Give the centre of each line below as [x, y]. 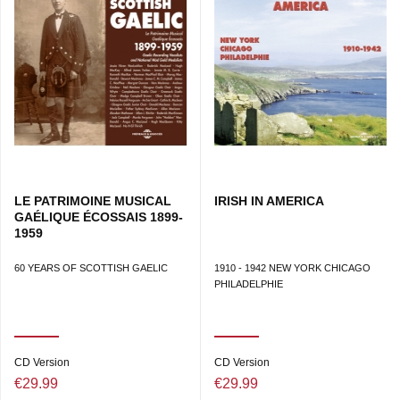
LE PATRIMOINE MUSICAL [93, 201]
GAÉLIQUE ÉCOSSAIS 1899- [99, 217]
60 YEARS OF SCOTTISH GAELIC [91, 268]
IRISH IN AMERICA [269, 201]
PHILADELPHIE [249, 284]
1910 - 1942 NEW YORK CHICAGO [292, 268]
